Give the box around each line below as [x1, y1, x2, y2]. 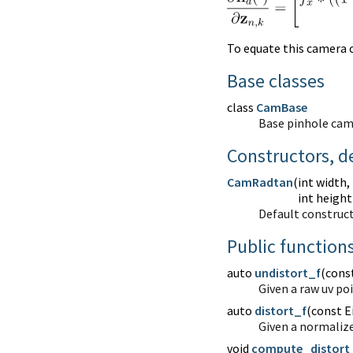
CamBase [255, 99, 307, 116]
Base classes [226, 69, 325, 94]
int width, [297, 174, 350, 191]
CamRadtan [226, 174, 293, 191]
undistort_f [254, 265, 321, 281]
